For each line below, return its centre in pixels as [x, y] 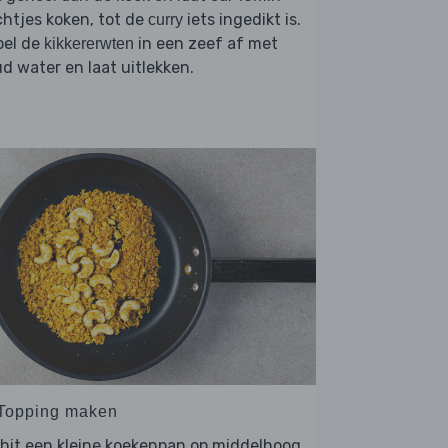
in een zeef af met [206, 44]
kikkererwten [89, 44]
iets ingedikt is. [242, 20]
